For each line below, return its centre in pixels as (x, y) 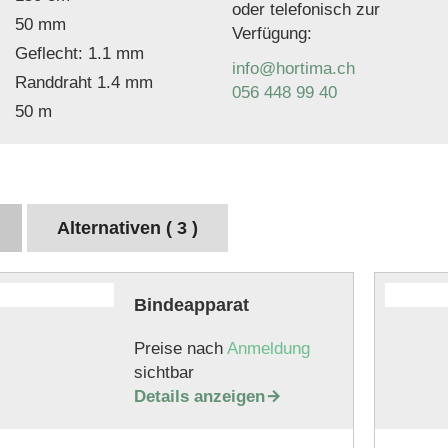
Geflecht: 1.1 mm (79, 53)
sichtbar (163, 372)
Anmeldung (268, 348)
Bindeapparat (191, 305)
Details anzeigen (199, 396)
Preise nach (180, 348)
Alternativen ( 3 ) (127, 228)
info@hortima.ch (294, 68)
